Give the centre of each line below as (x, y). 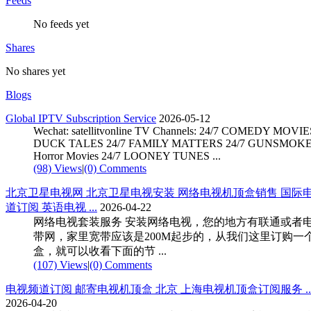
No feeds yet (61, 24)
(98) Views (58, 168)
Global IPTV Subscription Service (81, 118)
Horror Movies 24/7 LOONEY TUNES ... (127, 155)
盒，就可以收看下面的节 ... (100, 251)
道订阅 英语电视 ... (51, 207)
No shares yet (35, 71)
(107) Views (60, 264)
